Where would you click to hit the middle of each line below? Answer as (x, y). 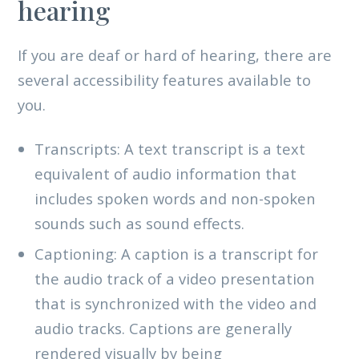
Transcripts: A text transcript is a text (170, 149)
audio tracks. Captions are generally (163, 328)
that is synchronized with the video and (176, 303)
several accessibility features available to (164, 79)
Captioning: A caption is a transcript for (177, 253)
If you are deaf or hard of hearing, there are (174, 54)
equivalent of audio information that (166, 174)
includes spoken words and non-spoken (175, 199)
